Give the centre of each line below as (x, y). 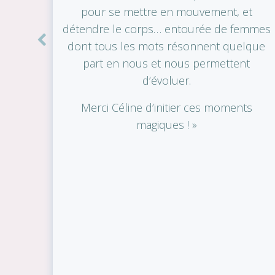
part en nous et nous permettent (167, 63)
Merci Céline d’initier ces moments (166, 107)
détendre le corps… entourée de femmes (166, 29)
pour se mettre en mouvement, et (166, 11)
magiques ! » (166, 124)
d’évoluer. (166, 80)
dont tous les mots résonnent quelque (167, 46)
